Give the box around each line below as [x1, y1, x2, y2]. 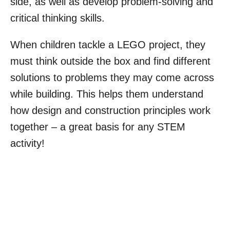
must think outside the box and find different [10, 55, 210, 67]
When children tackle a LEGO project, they [10, 39, 205, 51]
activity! [10, 138, 45, 149]
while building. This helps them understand [10, 88, 203, 100]
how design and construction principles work [10, 105, 210, 117]
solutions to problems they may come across [10, 72, 214, 84]
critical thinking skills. [10, 12, 108, 24]
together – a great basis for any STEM [10, 121, 185, 133]
